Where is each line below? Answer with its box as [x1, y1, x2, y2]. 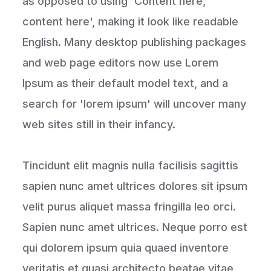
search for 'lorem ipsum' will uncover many [22, 97, 247, 110]
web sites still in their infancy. [22, 117, 176, 131]
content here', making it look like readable [22, 15, 239, 28]
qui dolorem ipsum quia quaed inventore [22, 241, 229, 254]
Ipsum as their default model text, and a [22, 76, 229, 90]
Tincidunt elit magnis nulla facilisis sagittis [22, 158, 239, 172]
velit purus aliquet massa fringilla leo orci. [22, 200, 237, 213]
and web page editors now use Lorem [22, 56, 219, 69]
